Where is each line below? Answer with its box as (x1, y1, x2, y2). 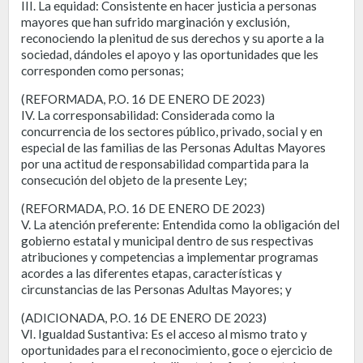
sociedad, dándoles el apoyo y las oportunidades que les (21, 46, 318, 62)
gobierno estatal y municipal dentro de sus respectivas (21, 233, 314, 248)
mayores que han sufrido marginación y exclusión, (21, 14, 289, 29)
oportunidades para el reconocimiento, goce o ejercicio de (21, 342, 332, 357)
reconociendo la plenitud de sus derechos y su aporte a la (21, 30, 324, 45)
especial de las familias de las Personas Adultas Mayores (21, 139, 326, 155)
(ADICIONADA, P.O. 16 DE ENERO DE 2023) (21, 310, 267, 325)
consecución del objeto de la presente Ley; (21, 172, 247, 187)
